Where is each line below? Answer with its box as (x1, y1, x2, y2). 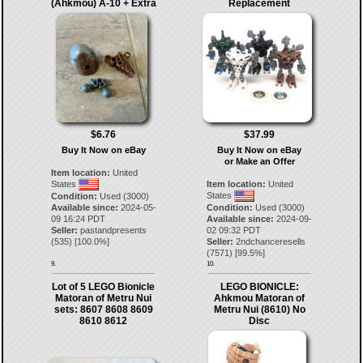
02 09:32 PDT (207, 225, 262, 235)
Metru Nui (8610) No (213, 304, 305, 315)
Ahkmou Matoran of (214, 293, 305, 304)
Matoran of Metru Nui (55, 293, 152, 304)
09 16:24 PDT (50, 214, 105, 224)
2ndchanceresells (236, 237, 306, 246)
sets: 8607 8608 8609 (53, 304, 153, 315)
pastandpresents (79, 225, 147, 235)
